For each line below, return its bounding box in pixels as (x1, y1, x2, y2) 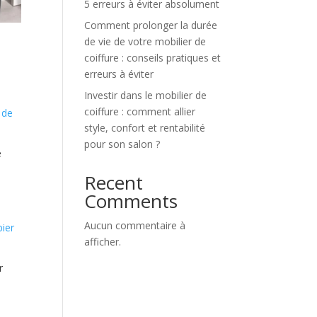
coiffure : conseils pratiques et (84, 51, 221, 64)
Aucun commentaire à (84, 219, 186, 232)
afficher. (84, 235, 122, 248)
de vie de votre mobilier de (84, 35, 207, 48)
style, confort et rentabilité (84, 121, 206, 134)
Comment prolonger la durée (84, 18, 218, 32)
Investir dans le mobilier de (84, 88, 207, 102)
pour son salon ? (84, 137, 161, 151)
